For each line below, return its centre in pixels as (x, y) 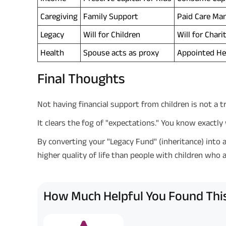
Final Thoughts (81, 78)
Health (52, 52)
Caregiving (59, 16)
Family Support (111, 16)
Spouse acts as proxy (121, 52)
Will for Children (112, 34)
